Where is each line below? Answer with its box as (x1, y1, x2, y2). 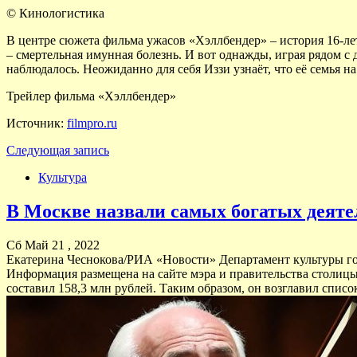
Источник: (6, 116, 67, 130)
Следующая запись (6, 143, 109, 157)
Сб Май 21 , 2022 (6, 237, 100, 252)
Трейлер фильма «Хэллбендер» (6, 88, 176, 103)
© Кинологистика (6, 6, 104, 20)
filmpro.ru (67, 116, 117, 130)
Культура (38, 170, 87, 184)
